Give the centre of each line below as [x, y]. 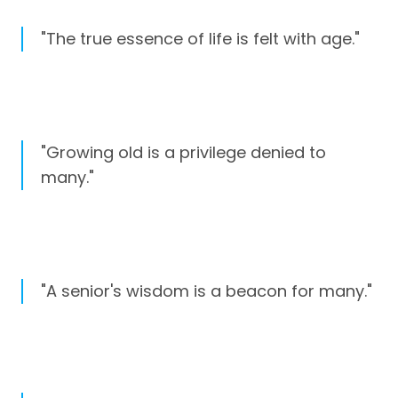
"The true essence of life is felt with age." [200, 38]
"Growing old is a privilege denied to [183, 153]
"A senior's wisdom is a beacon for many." [207, 291]
